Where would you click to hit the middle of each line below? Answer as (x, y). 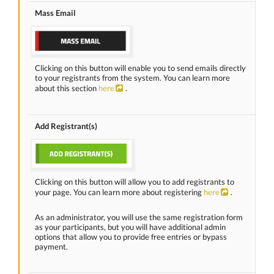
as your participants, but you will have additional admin (130, 227)
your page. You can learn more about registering (119, 192)
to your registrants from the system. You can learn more (132, 78)
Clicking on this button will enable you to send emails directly (140, 68)
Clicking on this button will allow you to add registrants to (135, 182)
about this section (67, 88)
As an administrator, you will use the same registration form (139, 217)
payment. (51, 247)
